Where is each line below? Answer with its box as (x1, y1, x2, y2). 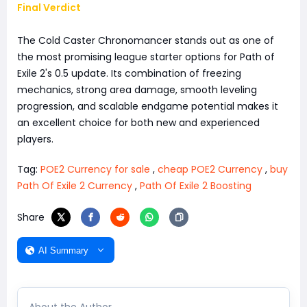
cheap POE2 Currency (158, 162, 262, 177)
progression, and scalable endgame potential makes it (17, 99, 278, 114)
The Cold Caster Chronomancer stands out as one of (17, 34, 274, 48)
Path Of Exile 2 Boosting (140, 179, 251, 193)
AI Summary (38, 245, 88, 256)
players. (17, 132, 53, 147)
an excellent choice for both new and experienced (17, 116, 260, 130)
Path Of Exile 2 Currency (17, 179, 132, 193)
